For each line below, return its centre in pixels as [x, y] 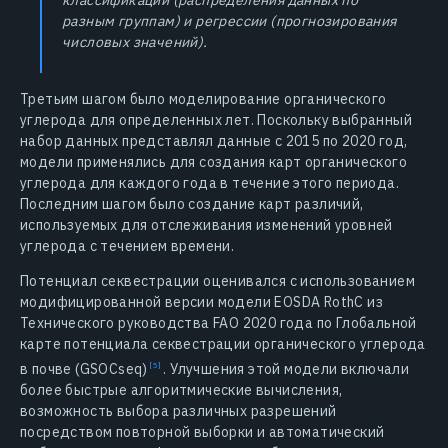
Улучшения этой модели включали [288, 368]
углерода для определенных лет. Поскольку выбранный [216, 119]
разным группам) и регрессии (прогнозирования [229, 20]
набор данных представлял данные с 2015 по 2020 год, [214, 140]
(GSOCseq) [113, 368]
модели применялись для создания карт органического [213, 161]
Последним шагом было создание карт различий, [192, 203]
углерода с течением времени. [127, 245]
